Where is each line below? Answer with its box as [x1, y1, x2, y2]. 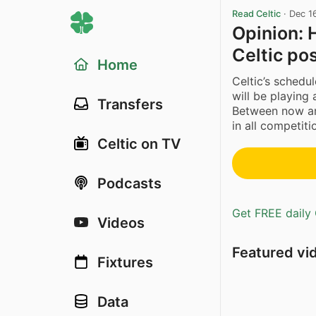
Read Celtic [232, 8, 281, 19]
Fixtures [97, 254, 153, 271]
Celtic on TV [97, 135, 181, 152]
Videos [97, 214, 145, 231]
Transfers [97, 96, 163, 113]
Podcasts [97, 175, 162, 192]
